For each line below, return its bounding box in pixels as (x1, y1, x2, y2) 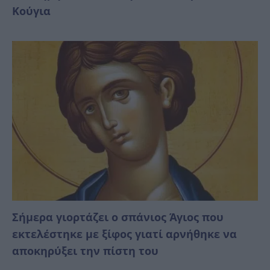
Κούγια (12, 3, 51, 18)
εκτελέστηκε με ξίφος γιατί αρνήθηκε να (12, 226, 237, 241)
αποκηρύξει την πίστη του (12, 243, 159, 258)
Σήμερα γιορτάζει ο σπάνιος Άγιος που (12, 209, 224, 224)
